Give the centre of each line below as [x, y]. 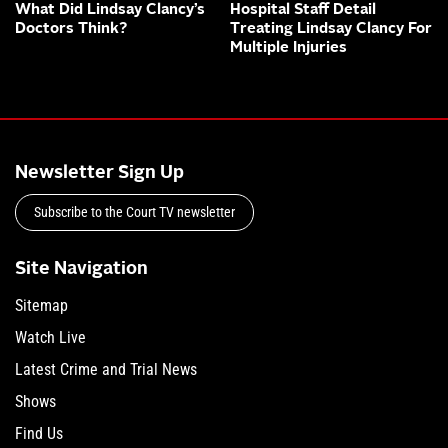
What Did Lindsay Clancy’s [110, 11]
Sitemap [41, 306]
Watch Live [50, 338]
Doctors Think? [71, 30]
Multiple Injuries [288, 49]
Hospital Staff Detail [303, 11]
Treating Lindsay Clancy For [331, 30]
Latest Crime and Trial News [106, 370]
